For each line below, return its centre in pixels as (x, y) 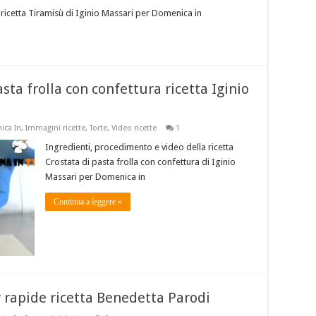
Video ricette (134, 128)
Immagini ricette (55, 128)
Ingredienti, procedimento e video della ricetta (139, 147)
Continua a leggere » (88, 202)
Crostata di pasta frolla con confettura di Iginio (140, 162)
